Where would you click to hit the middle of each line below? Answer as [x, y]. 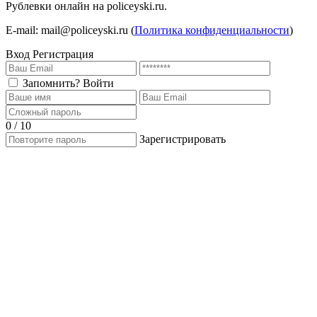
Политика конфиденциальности [212, 30]
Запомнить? [51, 83]
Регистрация [63, 54]
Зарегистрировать [183, 139]
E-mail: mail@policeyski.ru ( [70, 30]
